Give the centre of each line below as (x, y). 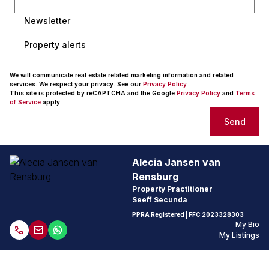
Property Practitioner (173, 189)
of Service (25, 102)
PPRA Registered (159, 214)
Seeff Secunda (160, 200)
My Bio (247, 224)
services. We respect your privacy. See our (76, 84)
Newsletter (47, 20)
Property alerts (55, 44)
